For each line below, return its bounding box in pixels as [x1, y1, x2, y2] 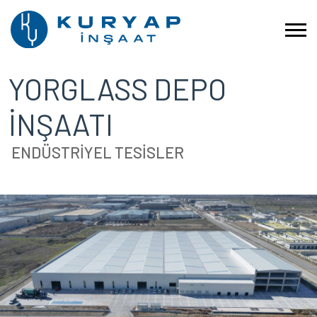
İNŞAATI [8, 106, 113, 142]
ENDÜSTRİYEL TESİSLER [11, 143, 184, 161]
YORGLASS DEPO [8, 71, 226, 106]
